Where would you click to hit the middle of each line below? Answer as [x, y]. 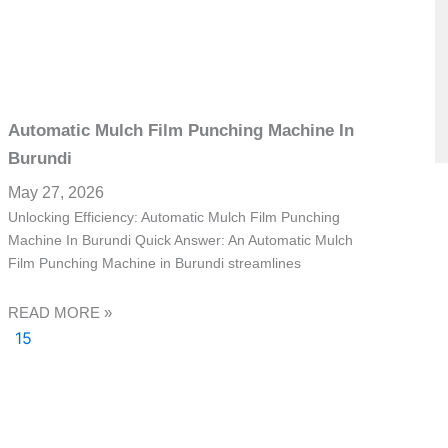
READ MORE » [60, 313]
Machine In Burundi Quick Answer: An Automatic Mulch [181, 239]
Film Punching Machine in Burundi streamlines [155, 262]
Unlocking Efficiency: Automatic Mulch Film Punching [174, 216]
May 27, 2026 [56, 192]
